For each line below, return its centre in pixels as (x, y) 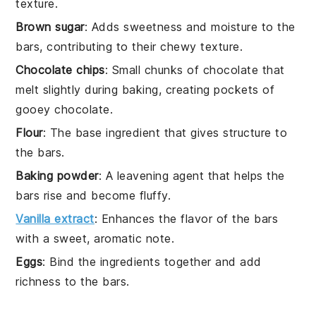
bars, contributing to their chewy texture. (129, 46)
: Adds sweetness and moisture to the (190, 26)
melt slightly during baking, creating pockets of (145, 89)
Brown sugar (50, 26)
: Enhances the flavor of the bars (186, 218)
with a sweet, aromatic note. (95, 238)
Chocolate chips (60, 69)
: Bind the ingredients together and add (152, 261)
